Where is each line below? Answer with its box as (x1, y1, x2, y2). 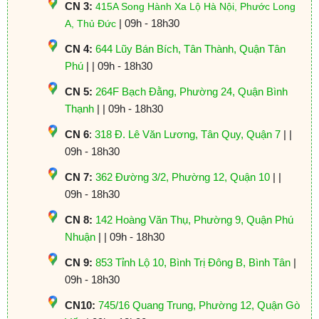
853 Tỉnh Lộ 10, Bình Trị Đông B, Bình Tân (95, 256, 291, 268)
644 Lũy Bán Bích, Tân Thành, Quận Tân (95, 42, 286, 55)
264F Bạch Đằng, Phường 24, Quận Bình (95, 85, 288, 98)
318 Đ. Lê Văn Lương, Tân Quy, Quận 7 (94, 127, 281, 140)
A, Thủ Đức (64, 17, 116, 29)
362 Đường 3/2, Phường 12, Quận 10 (95, 170, 270, 183)
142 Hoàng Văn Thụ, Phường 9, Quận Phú (95, 213, 293, 226)
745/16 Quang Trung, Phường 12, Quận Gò (98, 298, 300, 311)
